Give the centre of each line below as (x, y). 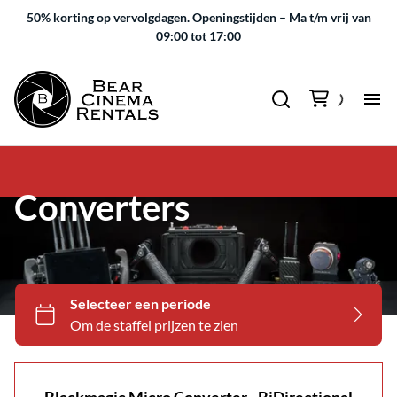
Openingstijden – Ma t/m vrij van (281, 17)
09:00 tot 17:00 (198, 36)
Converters (102, 207)
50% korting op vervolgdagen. (108, 17)
